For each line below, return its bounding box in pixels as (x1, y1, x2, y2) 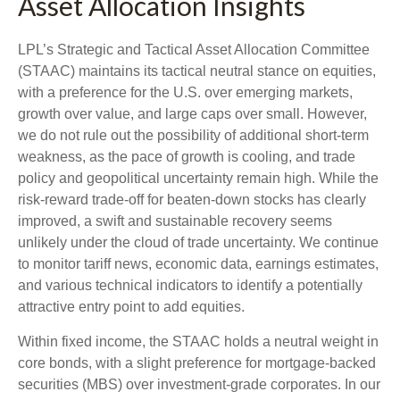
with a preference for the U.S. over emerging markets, (18, 85, 353, 101)
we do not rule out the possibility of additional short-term (18, 128, 369, 144)
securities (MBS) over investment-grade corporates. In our (18, 377, 380, 393)
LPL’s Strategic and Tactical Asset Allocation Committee (18, 42, 370, 58)
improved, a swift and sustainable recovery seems (18, 213, 332, 229)
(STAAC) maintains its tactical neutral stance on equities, (18, 63, 376, 79)
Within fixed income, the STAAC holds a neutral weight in (18, 334, 379, 350)
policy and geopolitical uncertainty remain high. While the (18, 171, 379, 187)
